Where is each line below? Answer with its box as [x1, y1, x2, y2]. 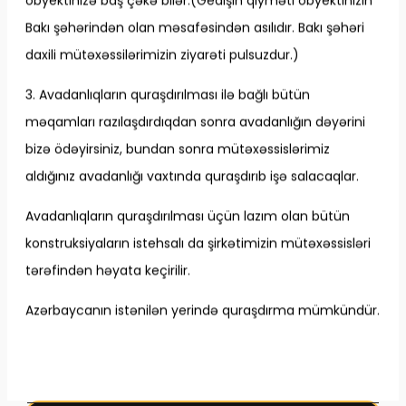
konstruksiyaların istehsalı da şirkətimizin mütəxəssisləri [25, 234, 371, 253]
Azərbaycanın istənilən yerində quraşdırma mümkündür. [25, 301, 380, 320]
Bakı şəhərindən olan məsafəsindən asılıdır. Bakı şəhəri [25, 18, 364, 37]
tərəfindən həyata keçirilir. [25, 261, 190, 280]
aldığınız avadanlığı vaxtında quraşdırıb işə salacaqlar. [25, 167, 359, 186]
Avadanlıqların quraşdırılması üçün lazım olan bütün [25, 207, 350, 226]
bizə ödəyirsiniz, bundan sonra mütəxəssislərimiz [25, 140, 330, 159]
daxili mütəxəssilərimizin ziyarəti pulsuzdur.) [25, 45, 299, 64]
